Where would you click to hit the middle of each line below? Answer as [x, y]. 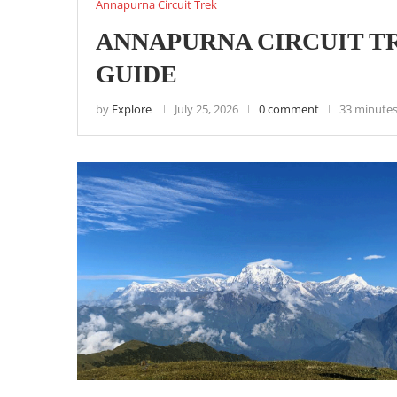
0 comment [289, 109]
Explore [132, 109]
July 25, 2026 [206, 109]
